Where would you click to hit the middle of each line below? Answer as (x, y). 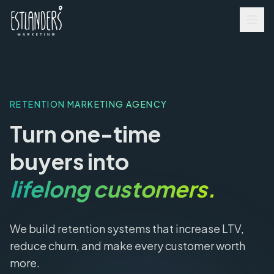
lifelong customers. (113, 189)
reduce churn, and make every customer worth (128, 246)
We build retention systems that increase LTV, (127, 229)
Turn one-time (85, 134)
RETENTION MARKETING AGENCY (89, 104)
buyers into (69, 161)
